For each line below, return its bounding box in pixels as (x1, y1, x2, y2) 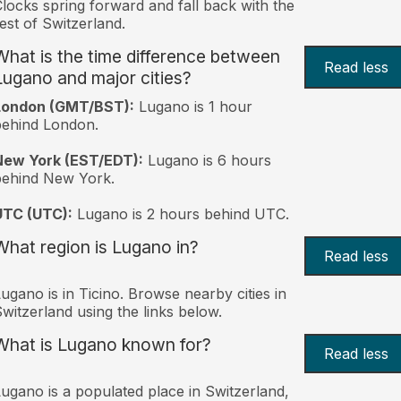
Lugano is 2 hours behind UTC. (72, 204, 289, 223)
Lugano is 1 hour (133, 97, 252, 115)
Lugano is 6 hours (142, 150, 271, 169)
